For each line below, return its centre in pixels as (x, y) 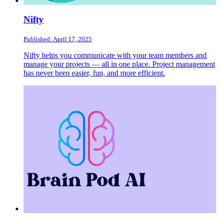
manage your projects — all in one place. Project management (119, 64)
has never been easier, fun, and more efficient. (94, 73)
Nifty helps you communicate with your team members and (115, 55)
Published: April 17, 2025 (58, 39)
